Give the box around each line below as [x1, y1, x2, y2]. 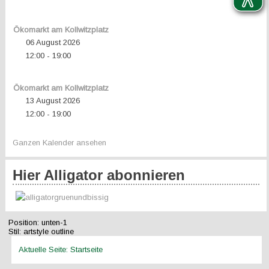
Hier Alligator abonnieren [13, 167, 186, 183]
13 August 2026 [25, 96, 80, 105]
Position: [8, 218, 40, 227]
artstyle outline [21, 227, 74, 236]
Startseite [70, 245, 103, 254]
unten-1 [39, 218, 68, 227]
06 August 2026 [25, 38, 80, 47]
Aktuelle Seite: [19, 245, 71, 254]
